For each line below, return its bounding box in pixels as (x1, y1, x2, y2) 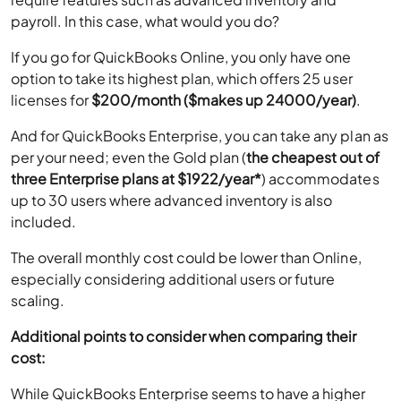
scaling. (11, 291, 65, 311)
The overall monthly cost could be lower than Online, (11, 248, 362, 268)
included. (11, 212, 77, 232)
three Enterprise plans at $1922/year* (11, 169, 262, 189)
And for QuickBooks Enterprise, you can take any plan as (11, 126, 388, 146)
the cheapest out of (246, 148, 380, 167)
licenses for (11, 90, 92, 110)
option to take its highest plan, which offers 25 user (11, 69, 353, 89)
